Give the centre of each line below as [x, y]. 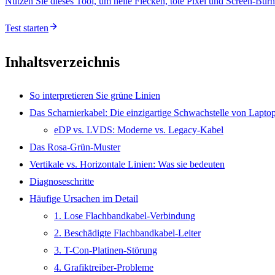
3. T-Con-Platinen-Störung [106, 250]
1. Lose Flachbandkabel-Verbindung [125, 215]
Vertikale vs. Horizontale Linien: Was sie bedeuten [127, 164]
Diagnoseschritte [62, 181]
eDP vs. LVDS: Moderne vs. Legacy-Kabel [139, 130]
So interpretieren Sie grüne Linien [95, 95]
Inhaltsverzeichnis [62, 62]
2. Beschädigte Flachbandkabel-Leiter [127, 233]
